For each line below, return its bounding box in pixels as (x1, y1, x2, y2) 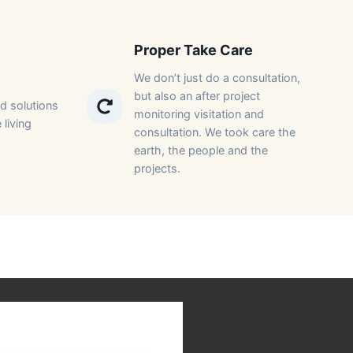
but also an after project (133, 89, 260, 103)
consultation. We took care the (133, 125, 295, 139)
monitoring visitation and (133, 107, 264, 121)
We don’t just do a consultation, (133, 71, 300, 85)
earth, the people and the (133, 143, 268, 158)
